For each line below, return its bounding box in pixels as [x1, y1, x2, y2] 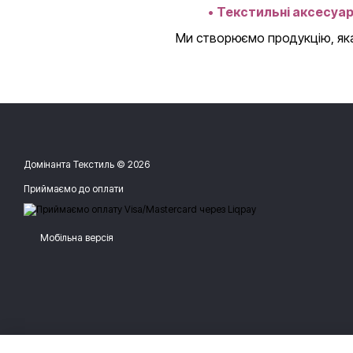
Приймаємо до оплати [24, 183, 124, 195]
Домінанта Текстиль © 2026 [24, 158, 150, 171]
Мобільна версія [38, 232, 113, 244]
